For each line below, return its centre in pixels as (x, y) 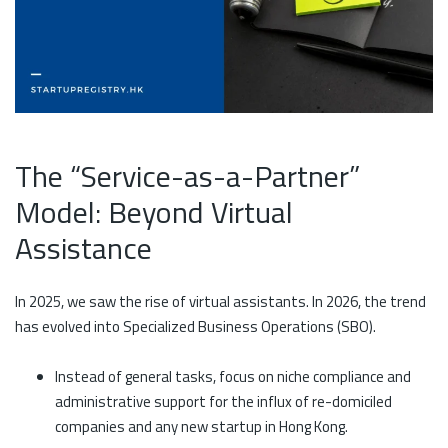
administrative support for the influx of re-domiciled (223, 401)
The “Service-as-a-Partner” (187, 176)
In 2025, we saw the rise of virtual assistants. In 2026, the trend (220, 301)
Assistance (83, 248)
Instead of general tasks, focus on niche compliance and (233, 376)
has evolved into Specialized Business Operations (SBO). (195, 326)
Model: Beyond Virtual (154, 212)
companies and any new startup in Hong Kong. (201, 426)
